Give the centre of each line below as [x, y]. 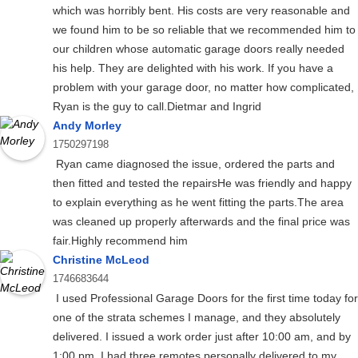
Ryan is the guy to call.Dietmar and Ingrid [157, 107]
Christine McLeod [101, 260]
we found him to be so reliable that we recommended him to [204, 30]
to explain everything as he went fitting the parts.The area [198, 203]
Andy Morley [87, 126]
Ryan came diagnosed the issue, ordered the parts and [194, 164]
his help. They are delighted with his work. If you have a [193, 68]
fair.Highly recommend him [120, 241]
